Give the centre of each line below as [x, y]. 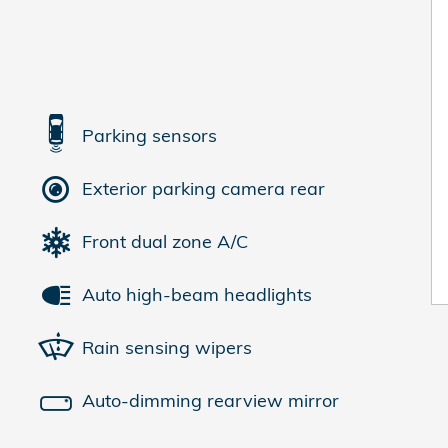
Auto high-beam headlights [197, 294]
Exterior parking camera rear [203, 188]
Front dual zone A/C [165, 241]
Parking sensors [149, 135]
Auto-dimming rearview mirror [210, 400]
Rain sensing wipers [167, 347]
